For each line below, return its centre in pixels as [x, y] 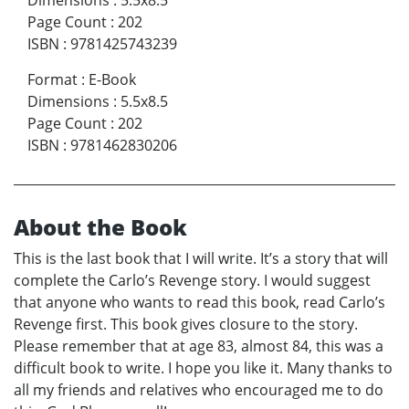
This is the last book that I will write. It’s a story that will [201, 259]
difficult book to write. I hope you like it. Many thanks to [203, 368]
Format [52, 80]
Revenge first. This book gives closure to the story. [186, 325]
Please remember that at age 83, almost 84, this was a [199, 346]
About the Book [100, 227]
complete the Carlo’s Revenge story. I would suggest [192, 281]
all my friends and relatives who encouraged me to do [199, 390]
